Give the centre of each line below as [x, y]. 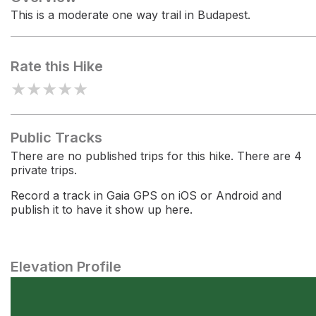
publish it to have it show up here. [102, 209]
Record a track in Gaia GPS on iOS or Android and [146, 195]
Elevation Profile [66, 267]
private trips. [44, 170]
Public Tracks [56, 138]
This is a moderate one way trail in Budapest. [130, 15]
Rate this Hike [57, 66]
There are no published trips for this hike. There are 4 [156, 156]
